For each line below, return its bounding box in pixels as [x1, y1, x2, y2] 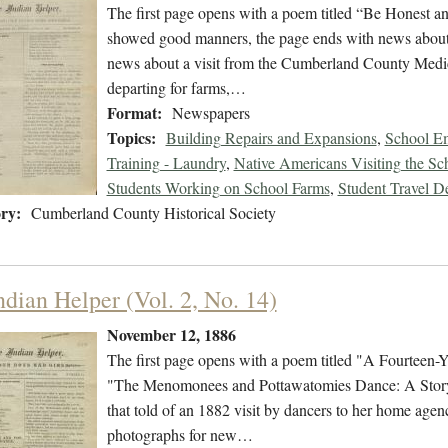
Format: [106, 101, 162, 125]
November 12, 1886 [106, 323, 236, 347]
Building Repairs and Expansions [165, 127, 377, 149]
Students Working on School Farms [106, 177, 330, 199]
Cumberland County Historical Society [30, 202, 276, 224]
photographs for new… [106, 424, 253, 446]
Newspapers [171, 102, 250, 124]
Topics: [106, 126, 156, 150]
